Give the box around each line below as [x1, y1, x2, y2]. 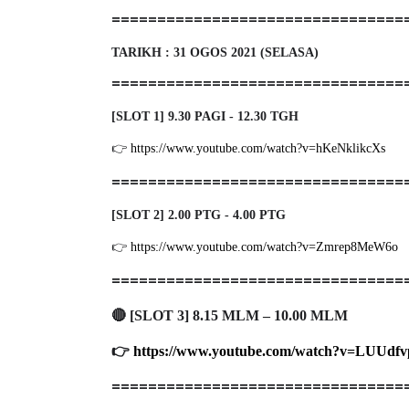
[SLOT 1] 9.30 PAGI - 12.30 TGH [111, 109, 299, 123]
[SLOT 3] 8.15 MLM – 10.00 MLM [130, 307, 348, 323]
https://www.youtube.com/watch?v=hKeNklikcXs [131, 141, 385, 155]
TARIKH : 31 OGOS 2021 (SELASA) [111, 45, 319, 59]
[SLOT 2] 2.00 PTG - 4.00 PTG [111, 207, 286, 222]
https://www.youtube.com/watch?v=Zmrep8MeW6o [131, 239, 398, 254]
